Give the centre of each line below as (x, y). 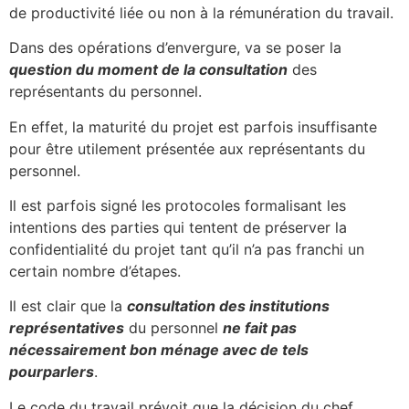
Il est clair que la (68, 306)
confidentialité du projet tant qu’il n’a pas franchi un (187, 250)
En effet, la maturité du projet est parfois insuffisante (193, 126)
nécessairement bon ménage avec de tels (159, 350)
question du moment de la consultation (148, 70)
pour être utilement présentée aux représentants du (187, 148)
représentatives (67, 328)
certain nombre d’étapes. (95, 272)
